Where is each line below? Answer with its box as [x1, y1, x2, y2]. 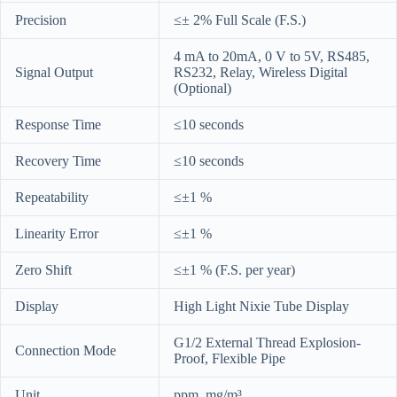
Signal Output [15, 64, 93, 80]
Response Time [15, 116, 101, 132]
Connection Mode [15, 342, 116, 358]
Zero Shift [15, 261, 72, 277]
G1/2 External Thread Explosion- [174, 334, 361, 350]
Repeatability [15, 189, 89, 205]
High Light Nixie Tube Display [174, 298, 349, 314]
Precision [15, 12, 66, 27]
